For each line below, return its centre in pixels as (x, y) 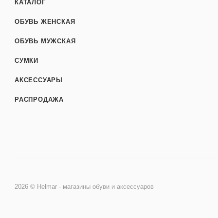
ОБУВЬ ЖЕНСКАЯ (45, 22)
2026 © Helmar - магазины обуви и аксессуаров (84, 187)
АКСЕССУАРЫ (39, 80)
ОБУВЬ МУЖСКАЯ (45, 41)
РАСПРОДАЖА (39, 100)
